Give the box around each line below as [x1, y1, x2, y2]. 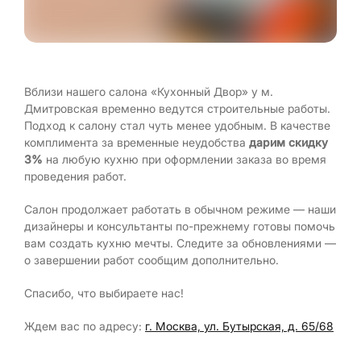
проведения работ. [24, 169, 127, 183]
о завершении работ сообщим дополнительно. [24, 253, 279, 267]
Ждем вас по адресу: [24, 319, 145, 333]
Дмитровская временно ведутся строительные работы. [24, 102, 330, 115]
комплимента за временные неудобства [24, 135, 249, 149]
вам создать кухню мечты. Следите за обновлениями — [24, 236, 336, 250]
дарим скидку [249, 135, 328, 149]
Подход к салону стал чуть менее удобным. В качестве [24, 118, 330, 132]
